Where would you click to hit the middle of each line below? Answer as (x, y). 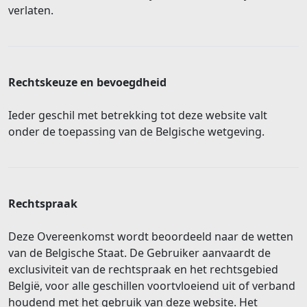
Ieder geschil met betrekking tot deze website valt (138, 115)
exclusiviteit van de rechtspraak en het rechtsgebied (143, 269)
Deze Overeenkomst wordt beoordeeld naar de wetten (151, 236)
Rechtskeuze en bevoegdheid (89, 82)
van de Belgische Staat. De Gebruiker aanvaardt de (139, 253)
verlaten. (31, 10)
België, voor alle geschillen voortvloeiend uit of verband (152, 285)
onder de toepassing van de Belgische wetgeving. (138, 131)
